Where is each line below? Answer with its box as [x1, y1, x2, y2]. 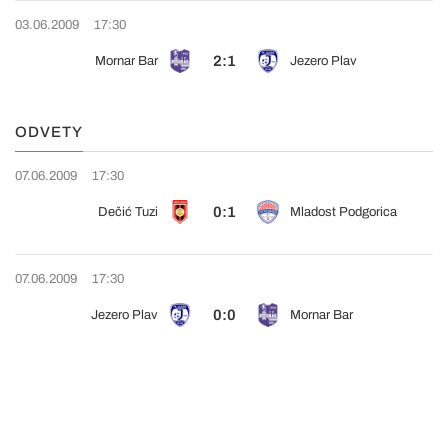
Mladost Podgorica [290, 205, 397, 219]
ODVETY [15, 124, 83, 140]
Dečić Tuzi [98, 205, 158, 219]
